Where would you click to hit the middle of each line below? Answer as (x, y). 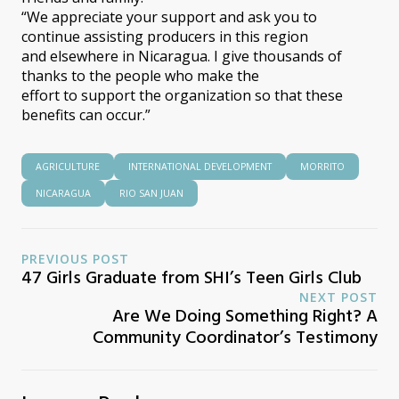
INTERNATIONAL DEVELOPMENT (200, 166)
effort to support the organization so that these (182, 95)
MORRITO (322, 166)
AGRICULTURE (68, 166)
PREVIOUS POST (75, 258)
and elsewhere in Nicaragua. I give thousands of (182, 56)
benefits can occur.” (86, 114)
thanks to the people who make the (140, 75)
